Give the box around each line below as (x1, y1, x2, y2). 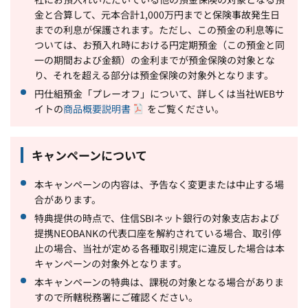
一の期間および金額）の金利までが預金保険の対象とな (34, 52, 275, 67)
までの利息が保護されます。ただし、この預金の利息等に (34, 22, 284, 36)
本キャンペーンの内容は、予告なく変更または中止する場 (34, 177, 284, 191)
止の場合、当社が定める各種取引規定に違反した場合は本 (34, 241, 285, 255)
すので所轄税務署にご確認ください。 (34, 289, 198, 304)
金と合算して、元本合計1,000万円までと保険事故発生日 (34, 7, 280, 21)
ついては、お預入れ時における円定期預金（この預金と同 (34, 37, 285, 52)
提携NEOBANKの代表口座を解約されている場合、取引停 (34, 225, 281, 240)
